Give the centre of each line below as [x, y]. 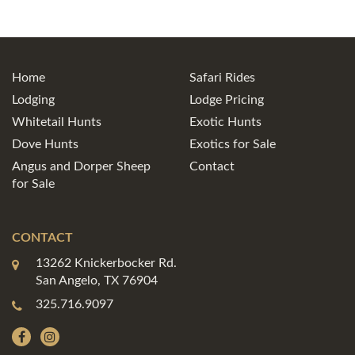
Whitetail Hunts [57, 122]
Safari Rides [222, 78]
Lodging [33, 100]
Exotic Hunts [225, 122]
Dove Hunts [45, 144]
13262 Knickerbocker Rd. [106, 263]
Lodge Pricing [227, 100]
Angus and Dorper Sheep [81, 166]
